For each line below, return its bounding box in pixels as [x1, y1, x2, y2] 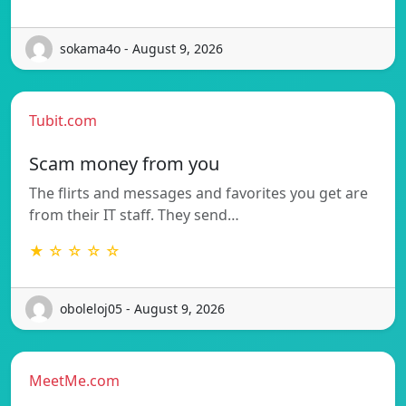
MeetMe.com [29, 370, 120, 391]
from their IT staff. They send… [29, 204, 239, 225]
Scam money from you [29, 150, 219, 176]
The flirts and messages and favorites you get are [29, 182, 368, 203]
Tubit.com [29, 110, 97, 130]
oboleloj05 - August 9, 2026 [60, 300, 225, 318]
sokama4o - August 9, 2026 [60, 40, 223, 58]
